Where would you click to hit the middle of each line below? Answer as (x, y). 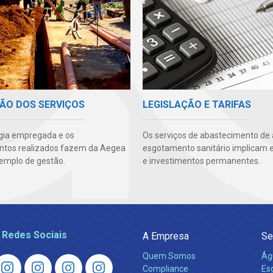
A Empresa (166, 236)
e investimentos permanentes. (201, 161)
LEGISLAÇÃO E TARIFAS (197, 104)
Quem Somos (169, 256)
